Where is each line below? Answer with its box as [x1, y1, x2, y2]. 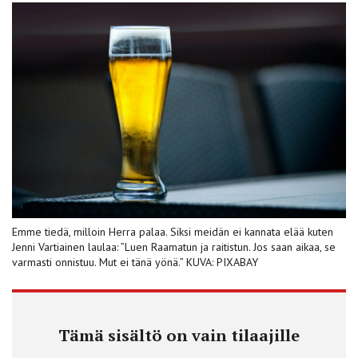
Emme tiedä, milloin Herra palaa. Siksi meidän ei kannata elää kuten [12, 224, 333, 239]
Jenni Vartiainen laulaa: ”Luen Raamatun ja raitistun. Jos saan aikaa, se [12, 239, 336, 254]
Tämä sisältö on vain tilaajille [58, 324, 300, 346]
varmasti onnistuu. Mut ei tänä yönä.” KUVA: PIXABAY [12, 254, 258, 269]
